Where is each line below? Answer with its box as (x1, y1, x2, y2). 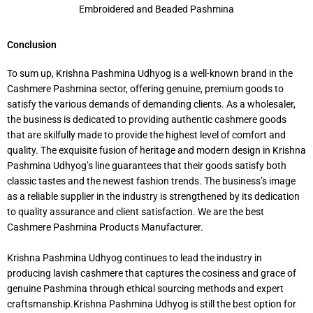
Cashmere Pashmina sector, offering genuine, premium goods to (7, 83, 284, 95)
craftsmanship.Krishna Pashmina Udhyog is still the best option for (7, 298, 296, 310)
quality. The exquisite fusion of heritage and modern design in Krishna (7, 145, 306, 156)
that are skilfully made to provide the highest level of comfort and (7, 129, 286, 141)
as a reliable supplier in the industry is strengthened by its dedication (7, 191, 300, 203)
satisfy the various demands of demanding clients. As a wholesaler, (7, 99, 296, 110)
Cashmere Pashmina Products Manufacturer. (7, 221, 203, 233)
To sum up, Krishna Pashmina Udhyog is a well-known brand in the (7, 68, 293, 80)
